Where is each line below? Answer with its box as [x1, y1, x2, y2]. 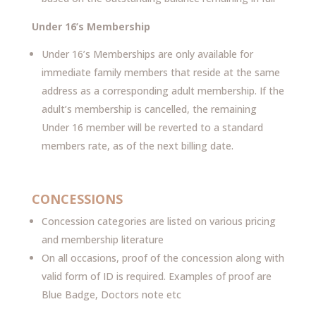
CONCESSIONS [31, 190, 123, 207]
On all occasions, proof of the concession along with [41, 251, 284, 265]
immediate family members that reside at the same [41, 66, 280, 79]
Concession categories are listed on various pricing [41, 214, 276, 228]
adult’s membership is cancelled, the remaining [41, 102, 257, 116]
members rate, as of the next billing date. [41, 139, 233, 152]
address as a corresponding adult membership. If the [41, 84, 284, 97]
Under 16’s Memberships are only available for [41, 47, 253, 61]
